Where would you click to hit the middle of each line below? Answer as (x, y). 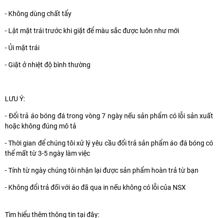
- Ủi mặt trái (22, 47)
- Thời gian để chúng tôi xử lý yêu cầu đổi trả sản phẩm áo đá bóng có (109, 143)
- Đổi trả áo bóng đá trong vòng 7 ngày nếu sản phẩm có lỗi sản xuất (109, 116)
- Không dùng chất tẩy (38, 13)
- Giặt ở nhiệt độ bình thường (48, 64)
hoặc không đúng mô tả (41, 126)
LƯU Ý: (16, 99)
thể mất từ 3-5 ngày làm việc (47, 153)
